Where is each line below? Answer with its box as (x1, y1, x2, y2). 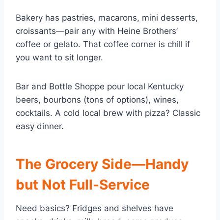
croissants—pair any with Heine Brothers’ (16, 26, 178, 36)
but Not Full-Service (16, 176, 150, 193)
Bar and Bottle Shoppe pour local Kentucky (16, 82, 184, 92)
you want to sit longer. (16, 53, 103, 63)
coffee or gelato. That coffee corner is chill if (16, 39, 190, 50)
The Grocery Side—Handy (16, 156, 189, 173)
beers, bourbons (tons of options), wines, (16, 95, 179, 105)
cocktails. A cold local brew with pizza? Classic (16, 108, 200, 118)
